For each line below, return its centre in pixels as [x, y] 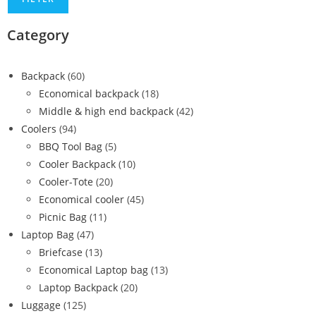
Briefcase [61, 252]
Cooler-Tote [66, 182]
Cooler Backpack [77, 164]
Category [38, 35]
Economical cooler [81, 199]
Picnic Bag [63, 217]
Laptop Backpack [78, 287]
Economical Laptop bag [93, 270]
